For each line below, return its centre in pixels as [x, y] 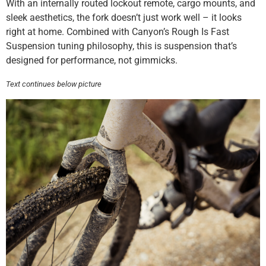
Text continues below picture [54, 84]
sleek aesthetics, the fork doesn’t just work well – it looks [124, 18]
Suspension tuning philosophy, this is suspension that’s [121, 46]
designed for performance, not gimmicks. [92, 61]
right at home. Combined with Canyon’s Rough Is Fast [118, 32]
